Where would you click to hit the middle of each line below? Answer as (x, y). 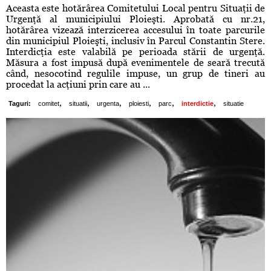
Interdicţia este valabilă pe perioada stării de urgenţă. (135, 52)
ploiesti (139, 104)
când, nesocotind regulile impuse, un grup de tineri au (135, 74)
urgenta (108, 104)
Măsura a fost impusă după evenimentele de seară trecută (135, 63)
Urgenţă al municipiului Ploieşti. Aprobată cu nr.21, (135, 19)
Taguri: (20, 104)
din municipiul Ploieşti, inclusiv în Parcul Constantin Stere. (135, 41)
